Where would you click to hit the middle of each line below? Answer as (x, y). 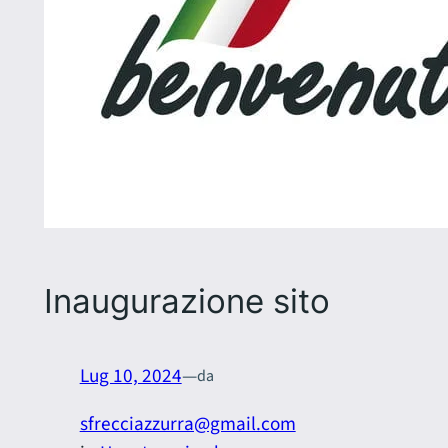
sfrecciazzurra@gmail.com (187, 423)
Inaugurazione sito (186, 301)
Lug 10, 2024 (130, 375)
